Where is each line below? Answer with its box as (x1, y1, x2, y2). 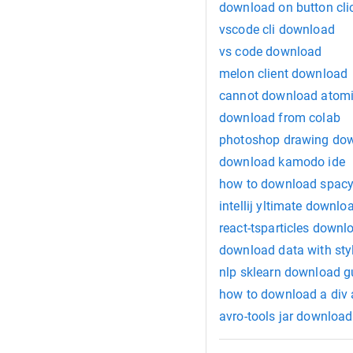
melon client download (219, 66, 348, 82)
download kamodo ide (219, 154, 345, 170)
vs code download (219, 44, 322, 60)
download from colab (219, 110, 340, 126)
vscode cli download (219, 22, 335, 38)
